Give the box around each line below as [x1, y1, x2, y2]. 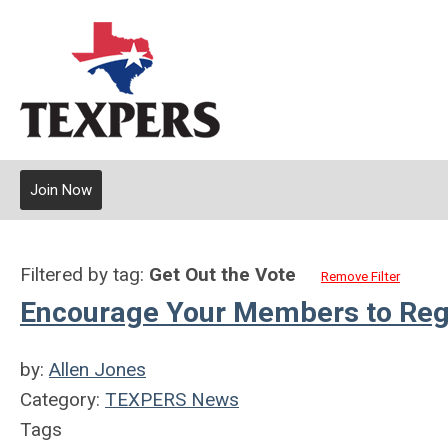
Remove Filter [321, 269, 400, 284]
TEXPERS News [105, 388, 239, 411]
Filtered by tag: [20, 263, 149, 286]
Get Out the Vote [149, 263, 296, 286]
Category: [20, 388, 105, 411]
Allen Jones [49, 358, 146, 381]
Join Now [30, 181, 92, 199]
